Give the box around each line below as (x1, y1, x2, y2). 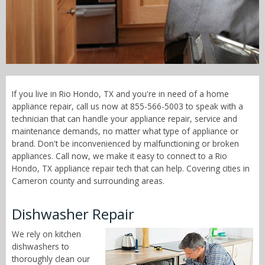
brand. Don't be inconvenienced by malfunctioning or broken (12, 138, 239, 150)
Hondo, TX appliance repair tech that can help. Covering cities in (12, 163, 250, 174)
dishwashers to (12, 241, 69, 253)
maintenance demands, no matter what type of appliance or (12, 125, 238, 137)
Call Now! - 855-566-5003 (77, 9, 188, 23)
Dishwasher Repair (12, 204, 134, 224)
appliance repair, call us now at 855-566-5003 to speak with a (12, 101, 243, 112)
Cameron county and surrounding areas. (12, 175, 164, 187)
